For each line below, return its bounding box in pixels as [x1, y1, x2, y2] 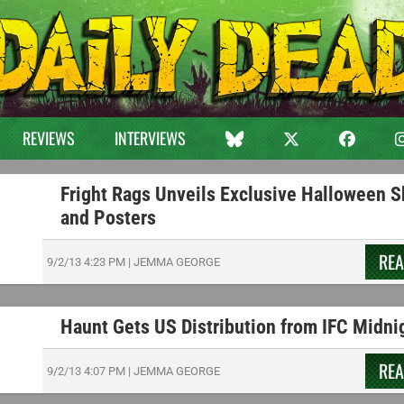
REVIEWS [22, 126, 75, 150]
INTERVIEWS [114, 126, 186, 150]
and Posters [60, 207, 156, 229]
